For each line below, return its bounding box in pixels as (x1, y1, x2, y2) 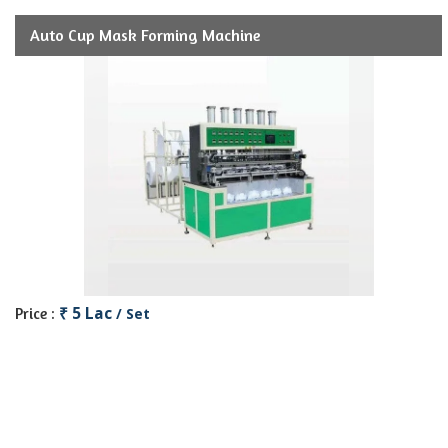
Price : (15, 304, 59, 323)
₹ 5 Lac (59, 303, 116, 324)
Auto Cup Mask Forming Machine (30, 25, 260, 45)
